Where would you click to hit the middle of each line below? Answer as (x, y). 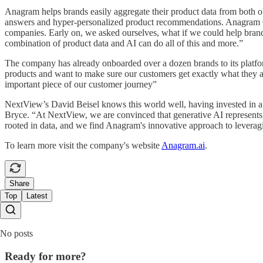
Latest (37, 195)
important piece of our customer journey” (81, 84)
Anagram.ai (183, 145)
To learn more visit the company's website (83, 145)
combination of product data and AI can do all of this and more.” (124, 43)
